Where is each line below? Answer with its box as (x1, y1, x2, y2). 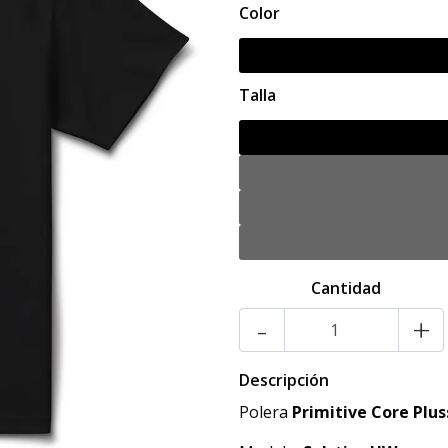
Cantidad (310, 277, 381, 299)
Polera (239, 401, 292, 423)
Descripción (239, 369, 329, 391)
